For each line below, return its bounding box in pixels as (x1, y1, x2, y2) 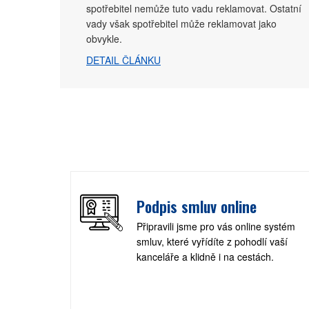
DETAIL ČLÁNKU (86, 52, 161, 67)
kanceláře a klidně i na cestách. (137, 249, 274, 263)
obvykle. (86, 31, 122, 46)
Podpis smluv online (137, 195, 257, 217)
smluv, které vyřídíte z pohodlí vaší (137, 234, 288, 248)
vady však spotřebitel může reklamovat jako (86, 16, 277, 30)
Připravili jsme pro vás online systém (137, 219, 295, 233)
